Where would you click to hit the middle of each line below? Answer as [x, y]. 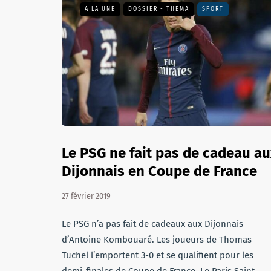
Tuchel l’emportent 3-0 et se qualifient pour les [158, 255]
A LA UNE [100, 9]
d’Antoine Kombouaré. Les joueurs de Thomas [157, 240]
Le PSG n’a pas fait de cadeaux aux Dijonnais [152, 224]
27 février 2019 [86, 196]
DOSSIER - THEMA [159, 9]
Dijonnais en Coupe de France [159, 171]
